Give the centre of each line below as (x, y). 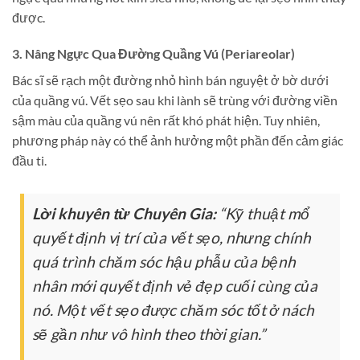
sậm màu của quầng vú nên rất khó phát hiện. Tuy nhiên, (166, 121)
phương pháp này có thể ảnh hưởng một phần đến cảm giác (178, 141)
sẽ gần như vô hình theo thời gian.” (149, 333)
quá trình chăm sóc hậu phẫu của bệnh (164, 261)
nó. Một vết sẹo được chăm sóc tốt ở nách (173, 309)
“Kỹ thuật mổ (263, 213)
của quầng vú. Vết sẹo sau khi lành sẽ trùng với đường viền (175, 100)
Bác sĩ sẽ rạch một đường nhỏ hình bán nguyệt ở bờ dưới (170, 80)
